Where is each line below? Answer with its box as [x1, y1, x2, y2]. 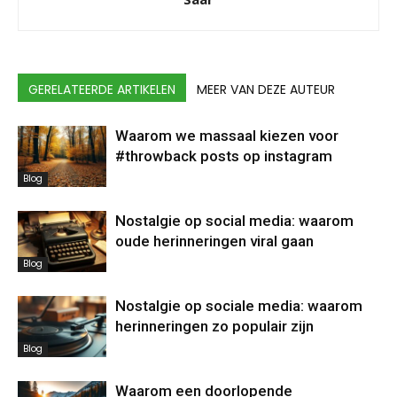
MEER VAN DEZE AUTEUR [197, 80, 335, 98]
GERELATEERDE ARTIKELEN [28, 80, 175, 98]
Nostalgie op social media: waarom [115, 211, 354, 230]
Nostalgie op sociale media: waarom [115, 296, 362, 315]
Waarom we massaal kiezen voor [115, 126, 339, 144]
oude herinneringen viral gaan [115, 231, 314, 250]
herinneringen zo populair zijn [115, 316, 314, 335]
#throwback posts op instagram [115, 146, 332, 165]
